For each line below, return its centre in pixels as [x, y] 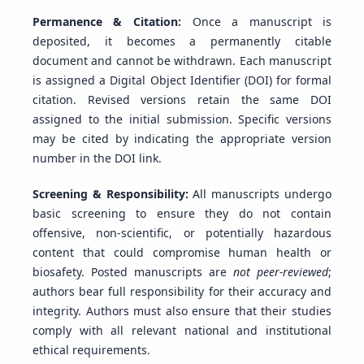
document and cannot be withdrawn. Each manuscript [182, 61]
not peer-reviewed [281, 272]
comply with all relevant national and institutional [182, 331]
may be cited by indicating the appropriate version [182, 139]
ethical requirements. [91, 350]
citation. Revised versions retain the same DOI [182, 100]
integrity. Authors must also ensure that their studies [182, 311]
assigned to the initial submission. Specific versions [182, 119]
